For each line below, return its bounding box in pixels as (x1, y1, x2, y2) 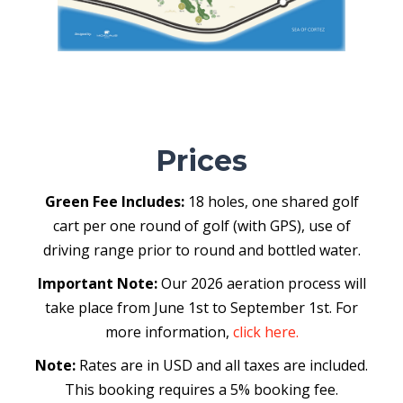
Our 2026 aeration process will (157, 273, 366, 294)
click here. (232, 322, 299, 343)
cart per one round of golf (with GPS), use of (52, 216, 351, 237)
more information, (104, 322, 233, 343)
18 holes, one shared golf (184, 192, 359, 212)
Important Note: (37, 273, 157, 294)
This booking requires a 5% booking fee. (65, 380, 338, 400)
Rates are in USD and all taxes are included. (76, 355, 368, 376)
